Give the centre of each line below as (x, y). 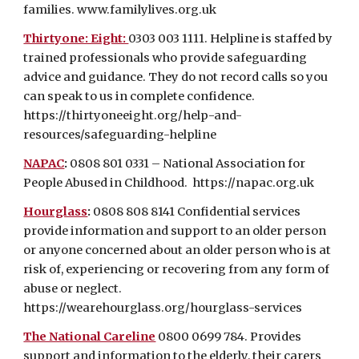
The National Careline (90, 337)
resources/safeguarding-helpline (120, 135)
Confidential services (239, 212)
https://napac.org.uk (254, 183)
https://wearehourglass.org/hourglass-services (163, 308)
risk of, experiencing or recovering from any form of (177, 269)
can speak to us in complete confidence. (141, 96)
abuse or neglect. (73, 288)
